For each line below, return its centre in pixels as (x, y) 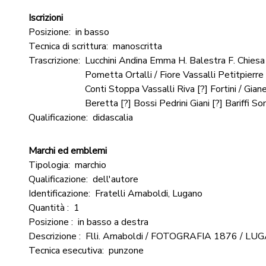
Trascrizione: (54, 61)
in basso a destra (113, 222)
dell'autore (115, 179)
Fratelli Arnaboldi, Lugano (149, 194)
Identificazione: (59, 194)
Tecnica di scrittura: (68, 46)
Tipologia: (49, 165)
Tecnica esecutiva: (66, 251)
